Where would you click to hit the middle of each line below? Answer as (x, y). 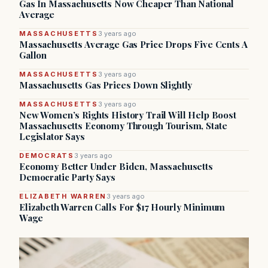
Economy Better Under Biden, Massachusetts (116, 166)
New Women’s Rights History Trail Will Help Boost (128, 115)
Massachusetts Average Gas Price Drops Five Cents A (133, 44)
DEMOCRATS (47, 156)
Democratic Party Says (67, 177)
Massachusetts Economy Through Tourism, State (123, 126)
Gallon (33, 55)
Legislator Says (52, 136)
